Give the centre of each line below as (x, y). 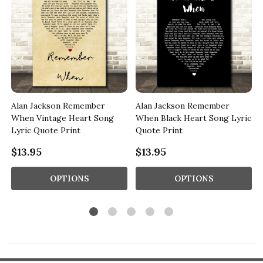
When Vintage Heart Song (63, 118)
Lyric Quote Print (46, 130)
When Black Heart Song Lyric (193, 118)
